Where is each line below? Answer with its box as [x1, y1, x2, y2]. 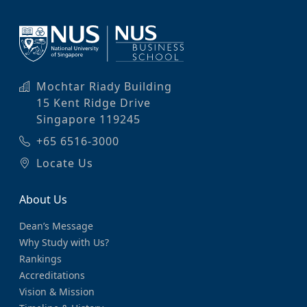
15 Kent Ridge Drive [36, 95, 151, 111]
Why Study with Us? [19, 236, 109, 249]
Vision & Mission [19, 285, 95, 299]
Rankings [19, 252, 62, 266]
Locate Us [36, 156, 93, 171]
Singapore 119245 [36, 112, 140, 127]
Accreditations [19, 269, 85, 282]
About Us [19, 192, 67, 208]
